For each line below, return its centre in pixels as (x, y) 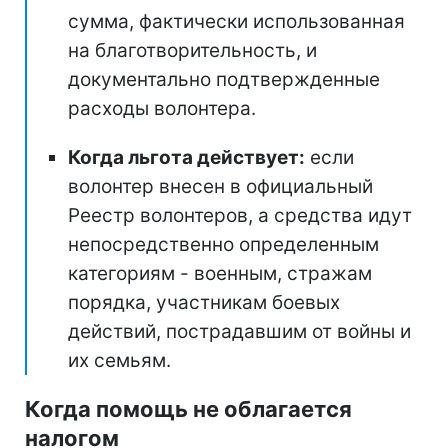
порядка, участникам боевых (204, 302)
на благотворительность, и (192, 50)
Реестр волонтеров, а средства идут (240, 215)
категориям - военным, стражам (220, 273)
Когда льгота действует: (186, 157)
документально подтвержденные (224, 79)
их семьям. (119, 360)
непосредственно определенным (223, 244)
